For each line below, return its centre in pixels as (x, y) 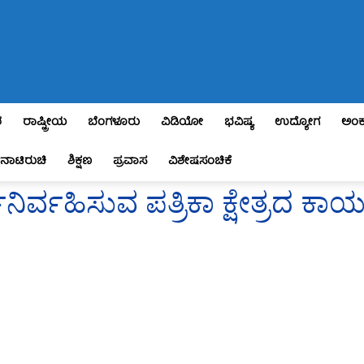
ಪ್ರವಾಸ (130, 162)
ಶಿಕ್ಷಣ (80, 162)
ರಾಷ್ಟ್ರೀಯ (45, 123)
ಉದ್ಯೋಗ (297, 123)
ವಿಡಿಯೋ (182, 123)
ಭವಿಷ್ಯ (239, 123)
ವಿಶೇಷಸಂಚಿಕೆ (200, 162)
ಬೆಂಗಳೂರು (114, 123)
